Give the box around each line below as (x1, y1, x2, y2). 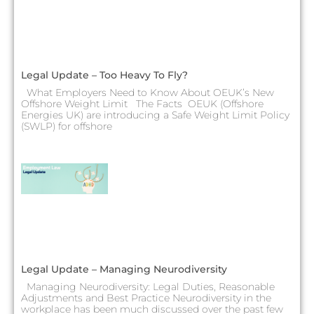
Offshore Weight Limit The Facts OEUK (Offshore (21, 97, 264, 111)
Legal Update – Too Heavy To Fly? (21, 69, 188, 82)
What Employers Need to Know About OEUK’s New (21, 86, 274, 100)
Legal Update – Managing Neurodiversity (21, 262, 227, 275)
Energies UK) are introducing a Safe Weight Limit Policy (21, 109, 289, 122)
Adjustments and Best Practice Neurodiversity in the (21, 291, 271, 304)
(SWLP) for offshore (21, 120, 112, 133)
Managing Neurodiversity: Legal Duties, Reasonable (21, 280, 275, 293)
